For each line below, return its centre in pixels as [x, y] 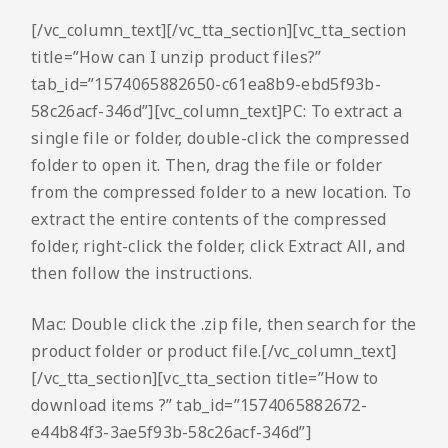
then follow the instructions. [142, 273]
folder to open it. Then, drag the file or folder [207, 165]
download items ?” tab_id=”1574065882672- [199, 405]
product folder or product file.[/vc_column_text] [214, 351]
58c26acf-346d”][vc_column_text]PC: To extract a [217, 111]
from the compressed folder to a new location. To [221, 192]
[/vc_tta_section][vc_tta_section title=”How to [205, 378]
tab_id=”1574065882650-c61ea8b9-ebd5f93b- [206, 84]
